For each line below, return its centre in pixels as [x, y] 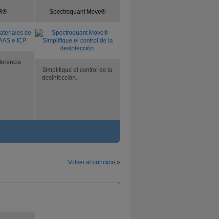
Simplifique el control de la [77, 70]
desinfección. [60, 78]
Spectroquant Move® [77, 12]
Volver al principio [92, 162]
